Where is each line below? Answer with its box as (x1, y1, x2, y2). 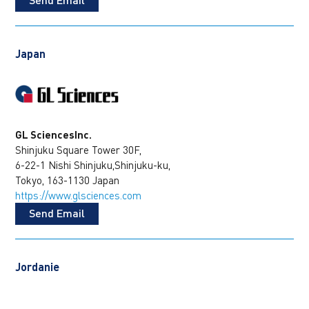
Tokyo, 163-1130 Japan (15, 173, 120, 186)
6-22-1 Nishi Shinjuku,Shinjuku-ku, (15, 158, 171, 171)
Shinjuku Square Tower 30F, (15, 143, 142, 156)
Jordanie (15, 259, 60, 273)
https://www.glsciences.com (15, 188, 142, 201)
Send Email (29, 206, 86, 219)
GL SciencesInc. (15, 128, 92, 141)
